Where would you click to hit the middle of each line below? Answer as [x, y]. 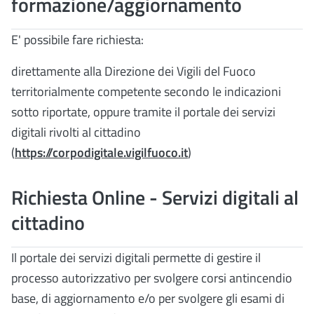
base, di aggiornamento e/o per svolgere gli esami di [148, 299]
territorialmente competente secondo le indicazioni [146, 92]
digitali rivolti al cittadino [76, 132]
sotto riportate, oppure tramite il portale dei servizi [143, 112]
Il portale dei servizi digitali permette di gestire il [136, 258]
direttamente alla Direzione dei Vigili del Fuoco [134, 71]
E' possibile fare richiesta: [77, 40]
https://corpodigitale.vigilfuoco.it [101, 153]
